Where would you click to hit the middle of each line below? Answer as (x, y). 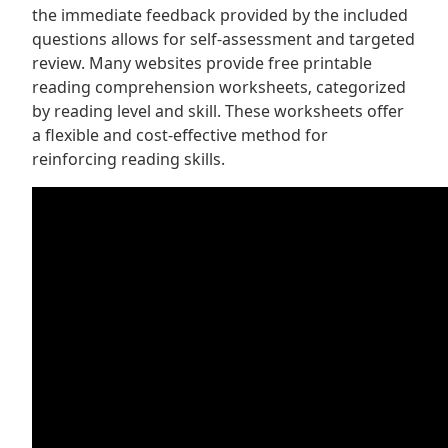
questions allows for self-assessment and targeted (223, 39)
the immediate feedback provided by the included (220, 15)
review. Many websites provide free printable (202, 63)
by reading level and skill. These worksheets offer (218, 111)
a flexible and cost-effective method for (180, 135)
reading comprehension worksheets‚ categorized (219, 87)
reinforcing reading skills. (128, 159)
